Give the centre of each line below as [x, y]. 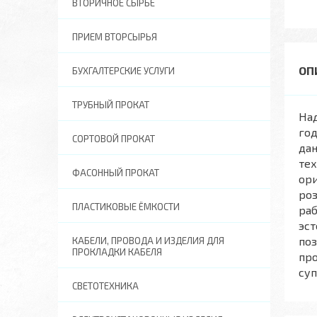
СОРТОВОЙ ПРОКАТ [114, 139]
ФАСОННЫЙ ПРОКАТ [116, 173]
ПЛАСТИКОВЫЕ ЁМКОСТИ [126, 207]
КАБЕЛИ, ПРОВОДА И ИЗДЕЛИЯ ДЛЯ [148, 241]
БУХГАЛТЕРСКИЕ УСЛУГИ [123, 71]
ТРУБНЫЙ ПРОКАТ [111, 105]
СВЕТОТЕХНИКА [105, 286]
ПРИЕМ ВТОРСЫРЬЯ [115, 37]
